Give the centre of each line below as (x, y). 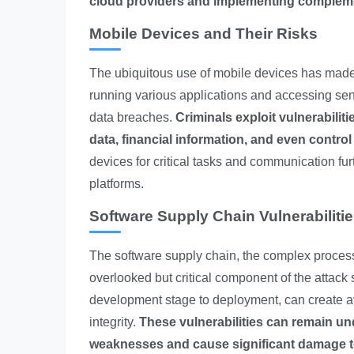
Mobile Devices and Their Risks (203, 34)
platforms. (117, 184)
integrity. (114, 322)
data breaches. (132, 117)
